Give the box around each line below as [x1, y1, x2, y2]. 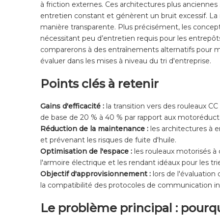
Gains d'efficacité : [40, 101, 106, 110]
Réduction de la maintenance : [40, 124, 150, 133]
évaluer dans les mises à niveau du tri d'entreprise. [40, 56, 211, 65]
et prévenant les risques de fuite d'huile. [40, 135, 176, 144]
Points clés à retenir [40, 76, 159, 91]
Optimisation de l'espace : [40, 146, 134, 156]
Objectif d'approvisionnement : [40, 169, 153, 178]
